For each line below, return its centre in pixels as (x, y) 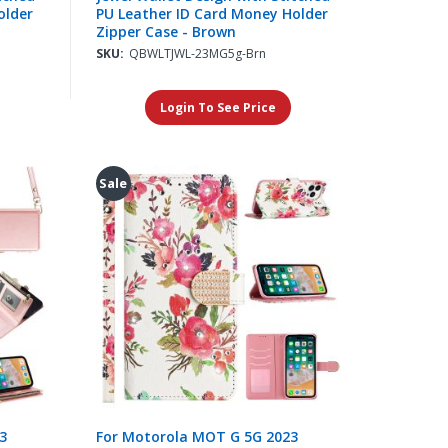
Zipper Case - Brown (165, 32)
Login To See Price (218, 108)
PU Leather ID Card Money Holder (211, 14)
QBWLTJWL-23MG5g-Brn (197, 54)
